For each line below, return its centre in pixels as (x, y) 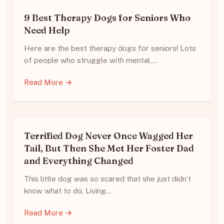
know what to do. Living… (68, 191)
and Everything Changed (79, 161)
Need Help (47, 30)
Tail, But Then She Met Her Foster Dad (109, 148)
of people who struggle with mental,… (91, 60)
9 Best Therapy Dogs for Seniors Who (107, 18)
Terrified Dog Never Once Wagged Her (108, 136)
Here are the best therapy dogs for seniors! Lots (110, 48)
